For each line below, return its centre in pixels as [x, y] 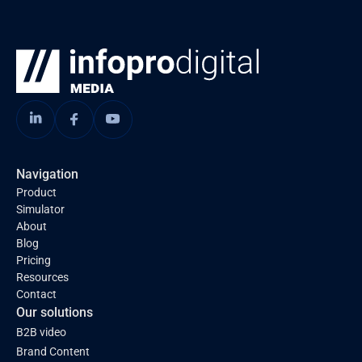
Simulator [40, 209]
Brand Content [53, 351]
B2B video [41, 332]
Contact [36, 294]
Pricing [34, 260]
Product [36, 192]
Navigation [47, 174]
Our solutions [55, 312]
